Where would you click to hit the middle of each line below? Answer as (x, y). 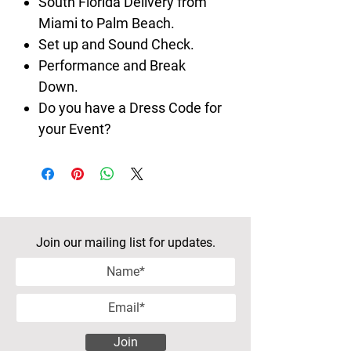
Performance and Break (112, 65)
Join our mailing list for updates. (125, 242)
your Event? (75, 128)
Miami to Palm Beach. (107, 23)
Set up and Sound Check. (116, 44)
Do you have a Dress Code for (130, 107)
